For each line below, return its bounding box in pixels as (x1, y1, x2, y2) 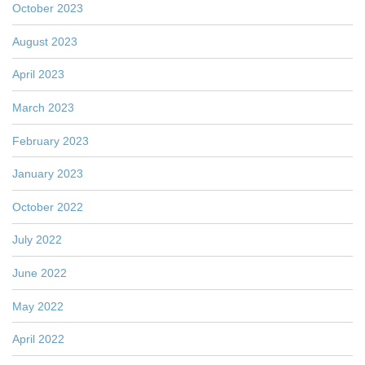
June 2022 (12, 266, 67, 279)
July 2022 (12, 233, 62, 247)
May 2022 (12, 299, 64, 313)
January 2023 (12, 167, 83, 181)
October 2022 (12, 200, 83, 213)
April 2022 (12, 332, 64, 346)
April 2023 (12, 68, 64, 81)
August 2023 (12, 34, 77, 48)
